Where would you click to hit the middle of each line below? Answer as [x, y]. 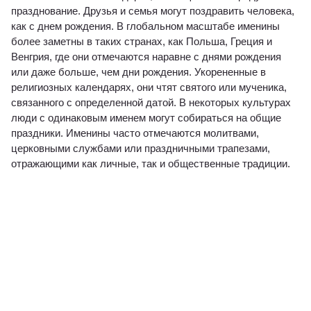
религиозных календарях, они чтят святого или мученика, [149, 87]
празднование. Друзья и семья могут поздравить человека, [153, 10]
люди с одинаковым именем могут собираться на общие [146, 117]
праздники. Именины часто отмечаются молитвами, [135, 133]
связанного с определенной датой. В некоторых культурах [151, 102]
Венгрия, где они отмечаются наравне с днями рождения [146, 56]
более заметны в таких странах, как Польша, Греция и [142, 41]
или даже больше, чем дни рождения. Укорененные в [138, 72]
